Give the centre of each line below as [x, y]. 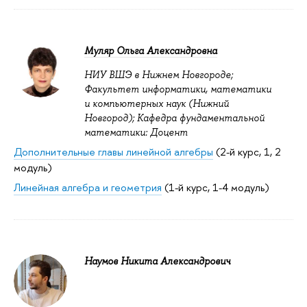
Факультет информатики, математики [178, 89]
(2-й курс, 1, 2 [247, 152]
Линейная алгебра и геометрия [88, 188]
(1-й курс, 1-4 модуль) [216, 188]
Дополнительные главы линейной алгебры [113, 152]
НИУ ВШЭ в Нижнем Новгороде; [159, 74]
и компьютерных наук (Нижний [157, 103]
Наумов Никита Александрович [157, 261]
